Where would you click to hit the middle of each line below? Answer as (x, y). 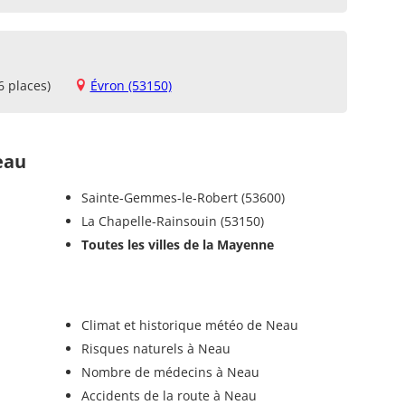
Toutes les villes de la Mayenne (177, 244)
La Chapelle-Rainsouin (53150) (172, 221)
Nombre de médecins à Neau (170, 372)
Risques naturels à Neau (155, 348)
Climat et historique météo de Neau (189, 325)
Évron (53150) (131, 85)
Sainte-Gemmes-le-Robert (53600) (183, 197)
